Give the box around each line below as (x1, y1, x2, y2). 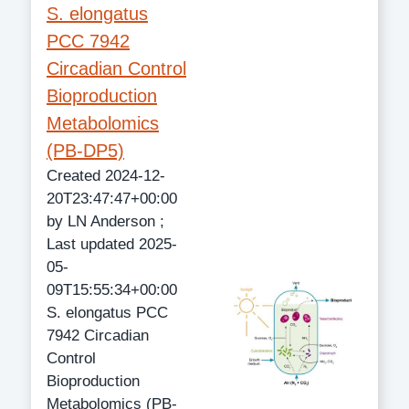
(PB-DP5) (47, 140, 124, 161)
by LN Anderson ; (47, 212, 164, 230)
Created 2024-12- (47, 166, 165, 184)
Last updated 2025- (47, 235, 177, 253)
